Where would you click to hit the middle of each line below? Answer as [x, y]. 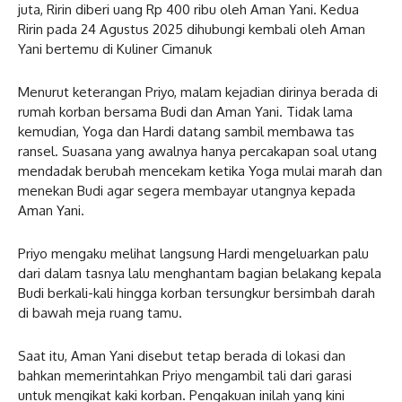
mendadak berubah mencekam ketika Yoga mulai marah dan [200, 170]
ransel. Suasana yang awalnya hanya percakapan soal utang [197, 151]
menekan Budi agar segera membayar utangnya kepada [187, 190]
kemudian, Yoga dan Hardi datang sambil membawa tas [186, 131]
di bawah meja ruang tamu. [100, 312]
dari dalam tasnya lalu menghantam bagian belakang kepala [200, 273]
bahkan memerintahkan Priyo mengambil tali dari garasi [185, 375]
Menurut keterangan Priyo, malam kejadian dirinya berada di [198, 92]
